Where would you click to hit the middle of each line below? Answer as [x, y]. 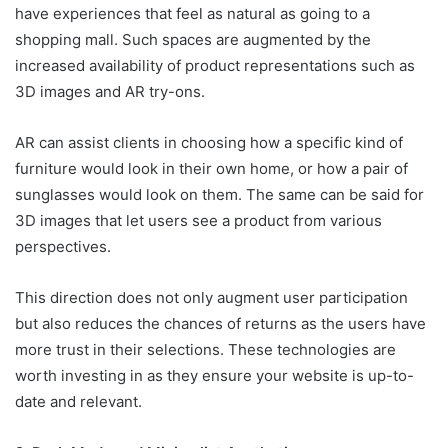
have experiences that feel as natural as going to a [192, 14]
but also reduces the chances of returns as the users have [220, 324]
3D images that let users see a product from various [198, 221]
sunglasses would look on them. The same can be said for [219, 195]
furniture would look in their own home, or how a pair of [211, 169]
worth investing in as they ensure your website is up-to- [214, 376]
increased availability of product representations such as [215, 66]
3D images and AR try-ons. [110, 92]
